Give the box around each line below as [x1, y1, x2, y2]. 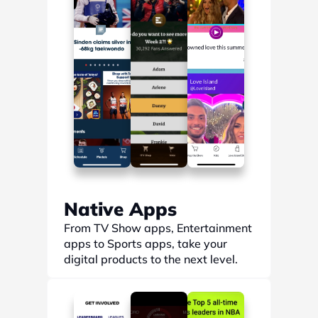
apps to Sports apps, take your [64, 236, 227, 251]
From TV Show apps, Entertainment [64, 221, 252, 235]
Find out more [64, 281, 149, 298]
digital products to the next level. [64, 252, 238, 266]
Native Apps [64, 197, 177, 221]
